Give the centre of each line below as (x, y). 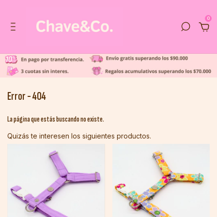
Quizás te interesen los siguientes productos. (79, 136)
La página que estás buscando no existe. (56, 119)
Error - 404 (27, 96)
